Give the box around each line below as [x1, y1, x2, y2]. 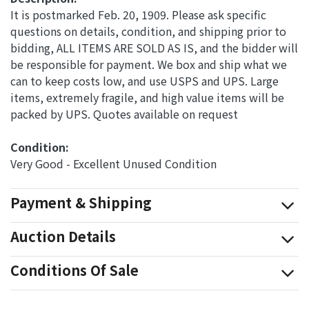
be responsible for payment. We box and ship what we [10, 55, 287, 72]
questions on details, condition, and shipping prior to [10, 22, 286, 39]
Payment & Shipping [10, 192, 152, 212]
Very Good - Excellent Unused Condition [10, 154, 217, 172]
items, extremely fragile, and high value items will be [10, 88, 284, 106]
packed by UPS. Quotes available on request [10, 105, 238, 122]
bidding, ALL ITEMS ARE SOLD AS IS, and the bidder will [10, 39, 298, 56]
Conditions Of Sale [10, 259, 139, 280]
